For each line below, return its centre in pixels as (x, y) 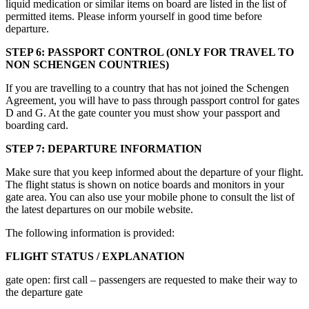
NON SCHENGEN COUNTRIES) (87, 65)
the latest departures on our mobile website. (99, 210)
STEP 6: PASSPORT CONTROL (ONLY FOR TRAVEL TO (150, 52)
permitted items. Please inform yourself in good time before (134, 17)
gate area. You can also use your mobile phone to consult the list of (150, 197)
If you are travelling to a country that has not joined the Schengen (147, 88)
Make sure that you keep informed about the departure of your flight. (154, 172)
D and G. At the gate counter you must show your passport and (143, 113)
